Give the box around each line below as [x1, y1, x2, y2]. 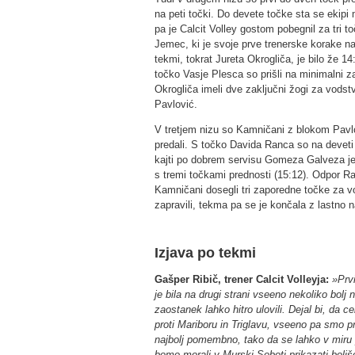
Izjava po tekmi [154, 245, 256, 261]
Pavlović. [154, 98, 197, 110]
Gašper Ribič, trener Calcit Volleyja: [154, 273, 329, 285]
